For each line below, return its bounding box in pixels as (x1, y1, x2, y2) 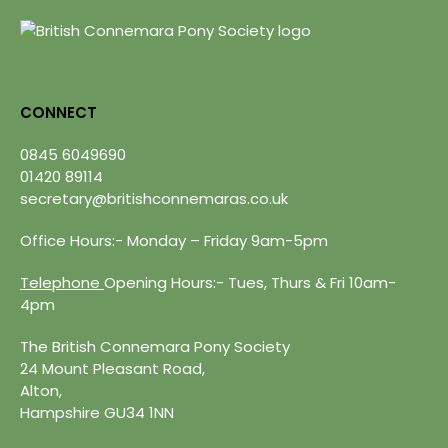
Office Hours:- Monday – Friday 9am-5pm (20, 230, 328, 251)
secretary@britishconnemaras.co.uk (20, 188, 288, 209)
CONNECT (20, 102, 97, 123)
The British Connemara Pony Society (20, 336, 290, 357)
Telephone (20, 272, 104, 293)
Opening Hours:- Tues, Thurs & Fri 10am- (104, 272, 396, 293)
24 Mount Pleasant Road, (20, 358, 205, 379)
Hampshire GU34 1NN (20, 402, 174, 423)
